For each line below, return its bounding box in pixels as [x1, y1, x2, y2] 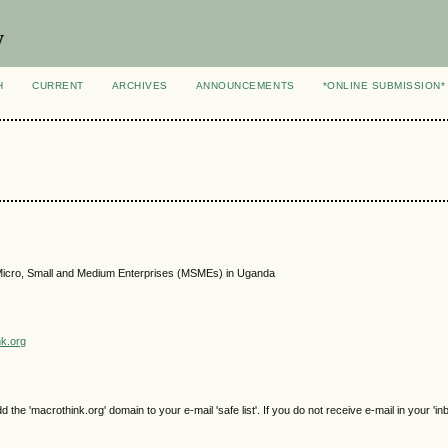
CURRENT [32, 80, 84, 91]
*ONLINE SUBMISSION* [322, 80, 446, 91]
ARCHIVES [111, 80, 168, 91]
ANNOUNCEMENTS [195, 80, 295, 91]
